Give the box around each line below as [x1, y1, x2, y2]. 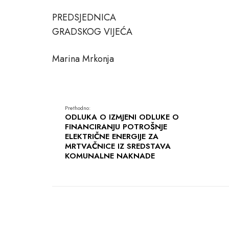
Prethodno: [65, 103, 90, 112]
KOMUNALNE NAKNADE [65, 150, 155, 162]
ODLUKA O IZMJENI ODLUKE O [65, 111, 179, 123]
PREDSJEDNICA [52, 10, 116, 24]
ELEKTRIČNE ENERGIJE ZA [65, 130, 158, 142]
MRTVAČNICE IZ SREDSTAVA [65, 140, 171, 152]
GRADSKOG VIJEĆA [52, 25, 132, 38]
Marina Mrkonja [52, 52, 114, 65]
